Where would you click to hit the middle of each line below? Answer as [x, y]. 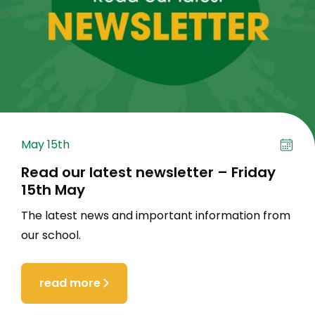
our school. [51, 235]
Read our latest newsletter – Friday [148, 172]
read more [70, 283]
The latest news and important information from [156, 215]
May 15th [45, 145]
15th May [53, 189]
